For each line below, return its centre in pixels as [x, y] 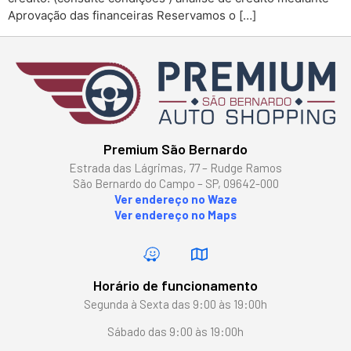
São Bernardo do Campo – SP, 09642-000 [175, 183]
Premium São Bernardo [175, 148]
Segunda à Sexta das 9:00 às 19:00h [175, 304]
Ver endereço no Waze [175, 199]
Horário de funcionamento [175, 286]
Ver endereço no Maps [175, 214]
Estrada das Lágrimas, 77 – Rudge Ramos [175, 167]
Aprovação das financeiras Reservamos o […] [132, 16]
